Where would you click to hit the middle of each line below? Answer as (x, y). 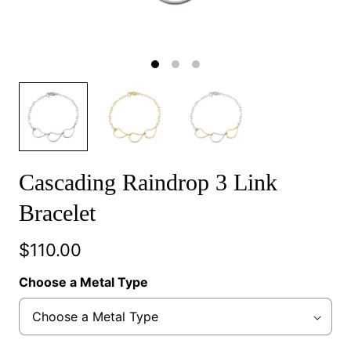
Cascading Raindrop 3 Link (148, 182)
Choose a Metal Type (83, 282)
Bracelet (57, 212)
